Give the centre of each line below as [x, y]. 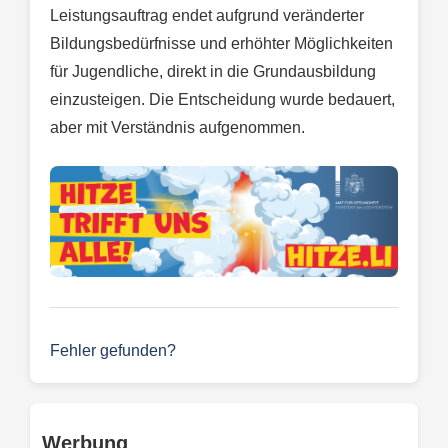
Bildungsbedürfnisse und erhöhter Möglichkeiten [221, 44]
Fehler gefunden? [113, 351]
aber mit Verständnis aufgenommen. [177, 128]
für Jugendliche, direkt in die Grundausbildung [213, 72]
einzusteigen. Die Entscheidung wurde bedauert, [222, 100]
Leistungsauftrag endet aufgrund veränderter [207, 16]
